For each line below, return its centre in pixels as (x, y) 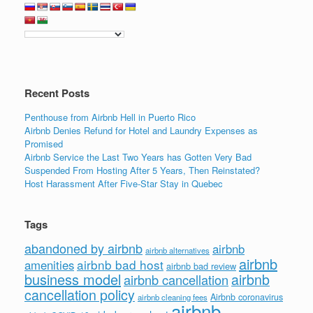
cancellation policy (80, 294)
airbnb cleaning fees (173, 297)
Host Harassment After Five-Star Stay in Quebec (124, 183)
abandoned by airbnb (83, 248)
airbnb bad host (120, 264)
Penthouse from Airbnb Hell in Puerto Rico (110, 117)
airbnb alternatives (177, 250)
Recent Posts (57, 93)
